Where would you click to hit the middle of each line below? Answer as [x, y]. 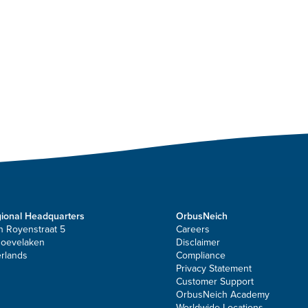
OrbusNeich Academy [223, 295]
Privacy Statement [214, 269]
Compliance [201, 256]
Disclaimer [198, 243]
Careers [193, 230]
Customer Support [215, 282]
